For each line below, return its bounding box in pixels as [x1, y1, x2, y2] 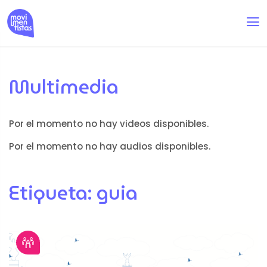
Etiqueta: [9, 178, 97, 208]
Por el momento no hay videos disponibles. [9, 117, 209, 130]
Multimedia [9, 72, 119, 102]
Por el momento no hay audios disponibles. [9, 140, 210, 153]
